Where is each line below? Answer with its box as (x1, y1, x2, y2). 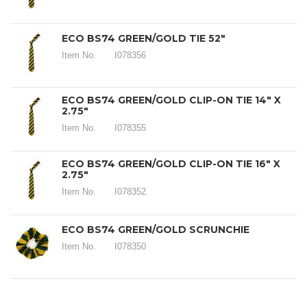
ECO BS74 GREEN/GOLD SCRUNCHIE (62, 223, 249, 236)
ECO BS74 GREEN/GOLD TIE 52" (62, 32, 225, 45)
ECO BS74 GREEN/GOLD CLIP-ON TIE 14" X (62, 94, 281, 106)
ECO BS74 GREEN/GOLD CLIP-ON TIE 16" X (62, 158, 280, 170)
